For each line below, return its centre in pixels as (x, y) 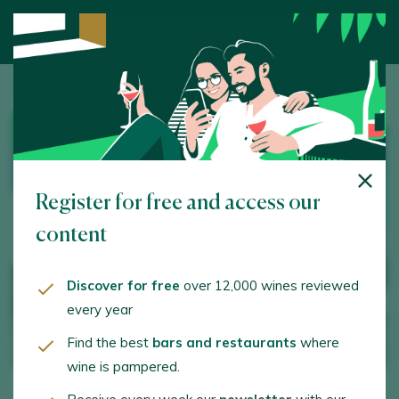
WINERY (57, 130)
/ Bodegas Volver (177, 88)
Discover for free (123, 285)
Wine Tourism (92, 88)
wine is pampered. (123, 366)
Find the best (110, 342)
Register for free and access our (178, 203)
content (71, 235)
